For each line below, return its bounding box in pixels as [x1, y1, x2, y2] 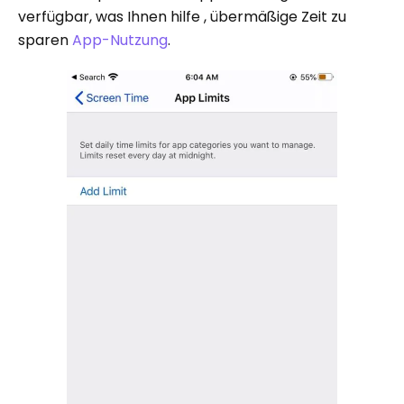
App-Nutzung [72, 29, 168, 50]
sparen [18, 29, 72, 50]
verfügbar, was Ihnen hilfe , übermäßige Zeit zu [18, 5, 346, 27]
